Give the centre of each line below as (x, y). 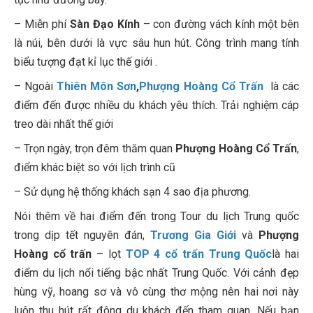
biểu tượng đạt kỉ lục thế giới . (86, 62)
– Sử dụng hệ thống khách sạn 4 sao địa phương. (132, 192)
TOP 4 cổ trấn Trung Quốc (199, 254)
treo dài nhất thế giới (64, 124)
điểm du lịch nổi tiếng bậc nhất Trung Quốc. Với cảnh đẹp (156, 273)
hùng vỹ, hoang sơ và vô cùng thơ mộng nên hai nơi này (156, 292)
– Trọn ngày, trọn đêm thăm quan (95, 149)
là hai (286, 254)
